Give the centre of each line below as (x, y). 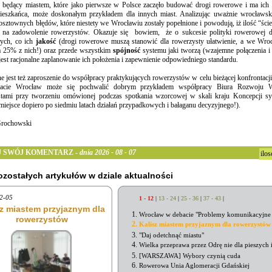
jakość (47, 42)
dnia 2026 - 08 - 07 (108, 153)
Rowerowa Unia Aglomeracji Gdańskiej (194, 265)
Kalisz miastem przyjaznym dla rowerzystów (205, 224)
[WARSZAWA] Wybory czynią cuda (190, 256)
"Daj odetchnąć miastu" (172, 235)
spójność (127, 51)
